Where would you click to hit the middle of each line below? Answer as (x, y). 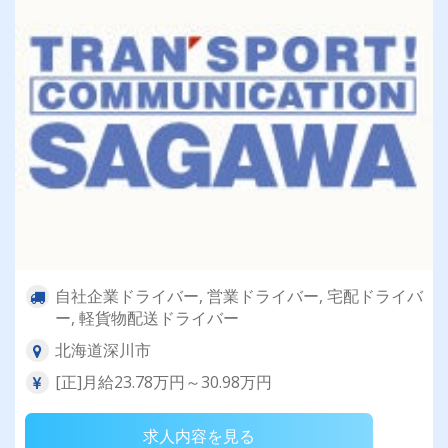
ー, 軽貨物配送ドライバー (147, 318)
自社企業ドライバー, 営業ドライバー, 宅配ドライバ (239, 296)
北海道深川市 (103, 350)
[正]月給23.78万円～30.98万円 (163, 382)
